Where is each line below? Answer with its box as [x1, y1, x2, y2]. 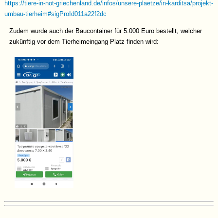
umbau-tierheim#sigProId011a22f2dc [4, 10, 107, 18]
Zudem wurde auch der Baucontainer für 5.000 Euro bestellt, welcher [9, 27, 202, 35]
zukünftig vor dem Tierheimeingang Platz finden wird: [9, 38, 161, 45]
